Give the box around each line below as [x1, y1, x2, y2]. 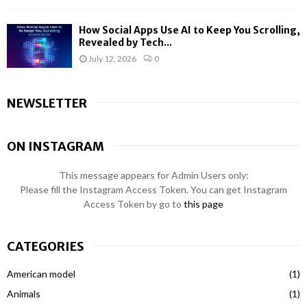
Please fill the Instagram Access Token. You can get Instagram [20, 183, 287, 195]
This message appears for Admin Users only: [58, 169, 249, 181]
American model [7, 267, 75, 280]
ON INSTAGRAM [7, 138, 104, 154]
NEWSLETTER [7, 95, 87, 111]
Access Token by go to [84, 197, 184, 210]
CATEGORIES [7, 238, 84, 254]
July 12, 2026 [88, 53, 136, 64]
